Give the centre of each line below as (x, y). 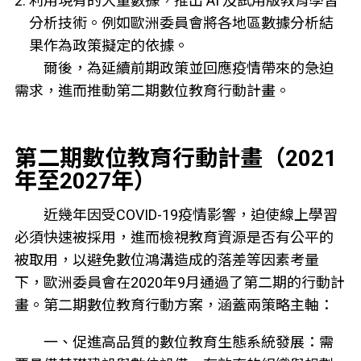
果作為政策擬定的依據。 (108, 46)
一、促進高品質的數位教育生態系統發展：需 (188, 342)
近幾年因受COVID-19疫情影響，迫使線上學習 (190, 215)
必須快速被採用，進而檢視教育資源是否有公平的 (174, 238)
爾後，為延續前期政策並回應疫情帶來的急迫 (188, 68)
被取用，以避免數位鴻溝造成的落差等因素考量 (166, 260)
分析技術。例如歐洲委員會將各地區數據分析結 (181, 23)
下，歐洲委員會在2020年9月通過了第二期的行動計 (179, 283)
